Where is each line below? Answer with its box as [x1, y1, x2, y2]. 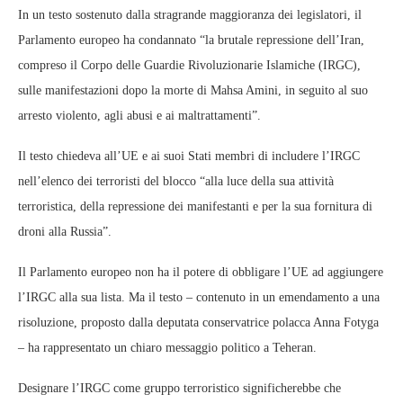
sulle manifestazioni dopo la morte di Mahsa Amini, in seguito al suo [18, 83, 368, 97]
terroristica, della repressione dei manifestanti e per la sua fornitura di [18, 199, 372, 213]
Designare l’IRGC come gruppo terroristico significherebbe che [18, 381, 341, 395]
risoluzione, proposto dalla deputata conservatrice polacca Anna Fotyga [18, 315, 379, 329]
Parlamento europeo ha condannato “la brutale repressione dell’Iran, [18, 32, 364, 47]
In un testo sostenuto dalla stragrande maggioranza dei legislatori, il [18, 7, 362, 22]
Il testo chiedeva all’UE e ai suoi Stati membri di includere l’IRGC [18, 148, 360, 163]
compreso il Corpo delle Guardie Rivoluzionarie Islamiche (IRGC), [18, 58, 361, 72]
